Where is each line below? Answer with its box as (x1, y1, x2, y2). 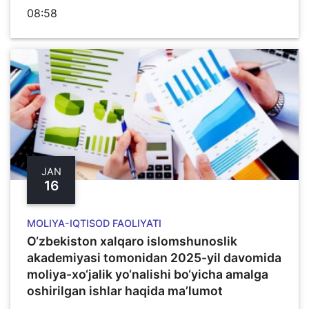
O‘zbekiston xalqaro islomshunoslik (27, 233, 237, 248)
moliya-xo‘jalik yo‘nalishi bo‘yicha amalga (27, 266, 268, 281)
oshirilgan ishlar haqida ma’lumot (27, 283, 223, 298)
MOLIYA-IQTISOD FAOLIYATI (27, 217, 161, 229)
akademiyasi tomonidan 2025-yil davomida (27, 250, 281, 265)
